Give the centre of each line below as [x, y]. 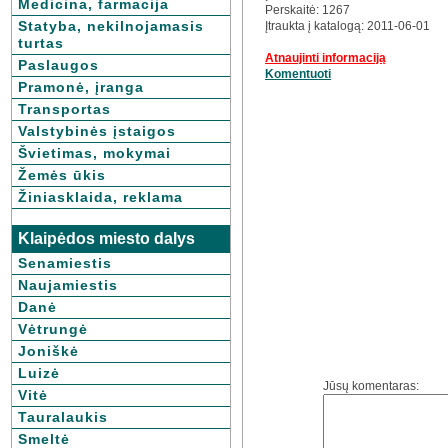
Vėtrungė [53, 329]
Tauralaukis [63, 417]
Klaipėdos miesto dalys [106, 238]
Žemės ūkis [62, 175]
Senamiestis [65, 263]
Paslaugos [58, 65]
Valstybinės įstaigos [97, 131]
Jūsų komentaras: [371, 386]
